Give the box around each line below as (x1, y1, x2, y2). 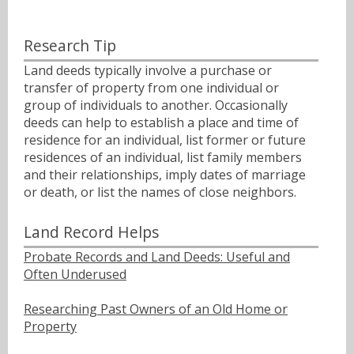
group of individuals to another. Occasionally (24, 96, 288, 115)
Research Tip (24, 35, 116, 57)
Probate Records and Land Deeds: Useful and (24, 247, 290, 265)
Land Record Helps (24, 221, 159, 243)
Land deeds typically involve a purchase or (24, 62, 272, 80)
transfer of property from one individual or (24, 79, 279, 97)
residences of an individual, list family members (24, 149, 302, 167)
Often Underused (24, 265, 126, 283)
